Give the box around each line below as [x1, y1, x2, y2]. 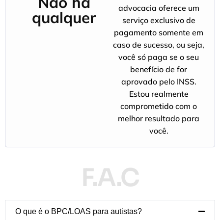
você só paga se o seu [118, 52, 199, 62]
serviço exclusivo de [122, 15, 195, 25]
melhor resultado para [118, 113, 200, 123]
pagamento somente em [114, 27, 204, 37]
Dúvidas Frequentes [28, 174, 192, 197]
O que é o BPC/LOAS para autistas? [15, 207, 142, 216]
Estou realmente [129, 88, 189, 99]
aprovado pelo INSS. [121, 76, 196, 86]
